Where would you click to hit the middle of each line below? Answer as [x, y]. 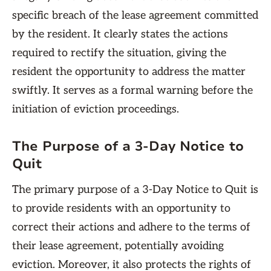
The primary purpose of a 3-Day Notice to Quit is [135, 190]
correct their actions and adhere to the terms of [131, 227]
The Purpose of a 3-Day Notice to [128, 146]
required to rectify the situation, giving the [119, 53]
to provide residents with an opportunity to [121, 208]
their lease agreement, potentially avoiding [118, 246]
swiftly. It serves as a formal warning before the [132, 90]
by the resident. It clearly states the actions [120, 34]
